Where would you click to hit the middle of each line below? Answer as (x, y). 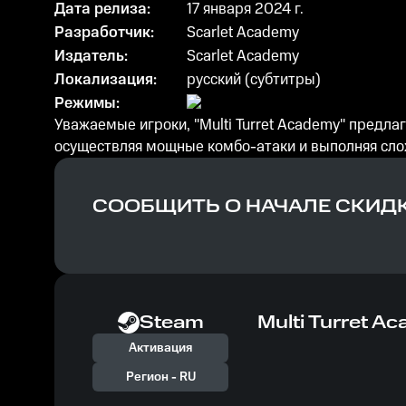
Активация (160, 348)
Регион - (152, 377)
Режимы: (87, 103)
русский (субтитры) (254, 80)
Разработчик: (104, 33)
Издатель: (91, 56)
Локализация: (106, 80)
